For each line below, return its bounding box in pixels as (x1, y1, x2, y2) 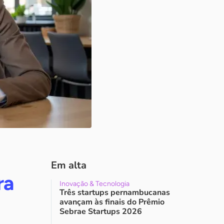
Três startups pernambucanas (59, 187, 170, 198)
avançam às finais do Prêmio (59, 196, 164, 207)
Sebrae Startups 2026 (59, 206, 142, 217)
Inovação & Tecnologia (59, 179, 129, 188)
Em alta (51, 158, 86, 172)
